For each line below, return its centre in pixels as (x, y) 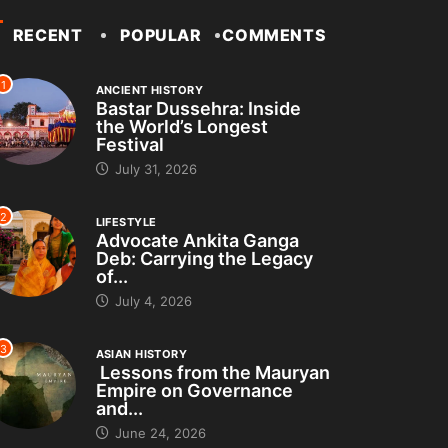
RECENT (47, 35)
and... (119, 409)
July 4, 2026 (151, 301)
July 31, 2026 (153, 169)
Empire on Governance (194, 391)
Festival (129, 145)
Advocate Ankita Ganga (197, 241)
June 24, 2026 (158, 433)
